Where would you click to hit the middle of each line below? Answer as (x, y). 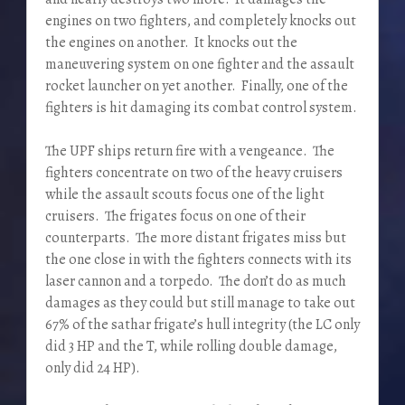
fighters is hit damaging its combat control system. (201, 108)
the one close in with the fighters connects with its (198, 260)
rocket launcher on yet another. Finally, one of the (196, 86)
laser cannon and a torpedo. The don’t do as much (195, 282)
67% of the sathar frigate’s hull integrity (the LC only (202, 325)
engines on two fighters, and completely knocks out (200, 21)
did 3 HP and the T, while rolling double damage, (191, 347)
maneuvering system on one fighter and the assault (199, 65)
